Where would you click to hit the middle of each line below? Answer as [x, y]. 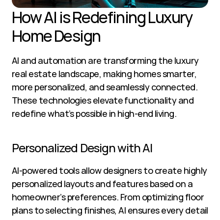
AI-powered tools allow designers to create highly [110, 170]
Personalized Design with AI [82, 148]
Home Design [56, 36]
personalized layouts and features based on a [102, 184]
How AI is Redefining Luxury [102, 17]
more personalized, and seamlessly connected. [105, 87]
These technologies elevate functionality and [103, 100]
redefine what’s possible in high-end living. [94, 113]
